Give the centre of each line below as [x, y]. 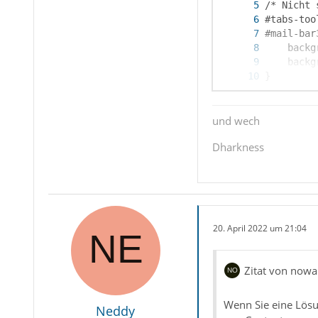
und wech [236, 121]
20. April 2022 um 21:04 [259, 228]
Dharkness [238, 147]
